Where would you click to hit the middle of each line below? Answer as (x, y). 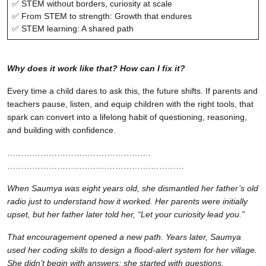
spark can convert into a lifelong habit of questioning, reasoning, (127, 117)
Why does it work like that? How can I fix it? (96, 68)
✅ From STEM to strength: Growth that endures (102, 16)
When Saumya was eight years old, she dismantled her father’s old (133, 188)
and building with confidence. (61, 130)
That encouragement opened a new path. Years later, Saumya (124, 237)
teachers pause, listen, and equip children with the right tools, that (130, 104)
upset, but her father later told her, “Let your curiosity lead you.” (126, 214)
